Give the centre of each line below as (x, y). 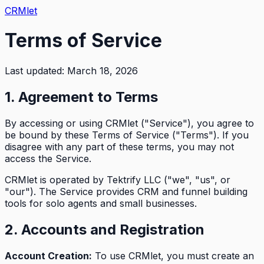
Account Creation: (48, 255)
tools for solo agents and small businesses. (101, 203)
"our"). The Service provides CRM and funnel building (126, 191)
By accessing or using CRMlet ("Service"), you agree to (129, 123)
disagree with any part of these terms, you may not (119, 146)
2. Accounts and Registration (105, 229)
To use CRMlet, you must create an (173, 255)
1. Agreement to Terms (81, 97)
